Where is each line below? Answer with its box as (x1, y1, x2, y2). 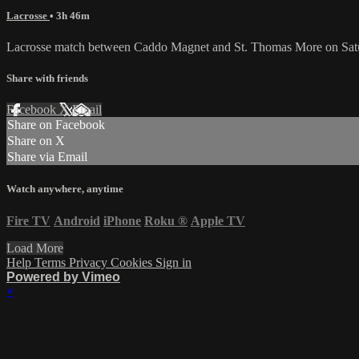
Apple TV (191, 213, 245, 228)
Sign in (155, 255, 192, 269)
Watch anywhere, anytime (6, 183, 123, 196)
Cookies (111, 255, 155, 269)
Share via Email (7, 150, 87, 164)
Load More (6, 240, 63, 255)
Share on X (7, 134, 65, 148)
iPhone (103, 213, 141, 228)
